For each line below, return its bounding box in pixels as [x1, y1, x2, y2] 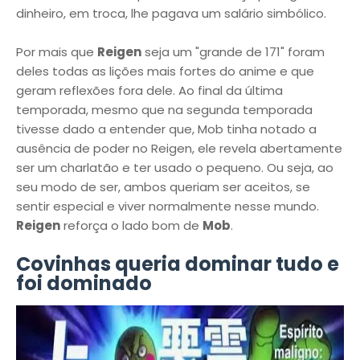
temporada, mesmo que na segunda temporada [16, 101, 313, 118]
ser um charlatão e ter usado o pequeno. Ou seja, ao [16, 159, 333, 176]
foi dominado [16, 270, 152, 297]
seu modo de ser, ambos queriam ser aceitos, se [16, 178, 310, 195]
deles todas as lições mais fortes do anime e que [16, 63, 314, 80]
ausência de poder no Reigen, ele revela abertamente [16, 140, 342, 157]
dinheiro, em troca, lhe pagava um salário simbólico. [16, 5, 326, 22]
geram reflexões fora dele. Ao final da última [16, 82, 283, 99]
